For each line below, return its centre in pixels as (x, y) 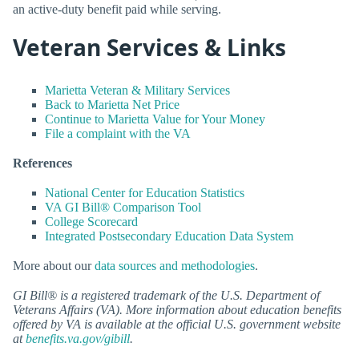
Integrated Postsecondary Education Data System (169, 236)
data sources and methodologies (175, 266)
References (42, 163)
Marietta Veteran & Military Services (137, 90)
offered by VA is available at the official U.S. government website (177, 325)
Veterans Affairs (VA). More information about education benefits (177, 310)
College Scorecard (91, 222)
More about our (54, 266)
